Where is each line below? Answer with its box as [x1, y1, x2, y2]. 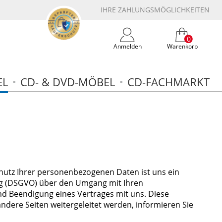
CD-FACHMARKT [127, 75, 210, 89]
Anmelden [113, 42, 142, 50]
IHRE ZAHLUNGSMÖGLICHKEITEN [100, 5, 210, 14]
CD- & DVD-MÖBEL [20, 75, 115, 89]
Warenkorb [166, 42, 198, 50]
